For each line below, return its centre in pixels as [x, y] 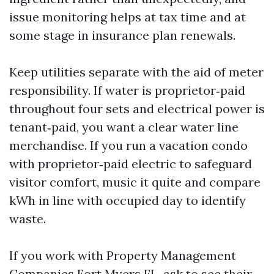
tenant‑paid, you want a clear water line [124, 127]
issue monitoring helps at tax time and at [128, 17]
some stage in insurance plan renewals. [122, 35]
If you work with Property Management [123, 255]
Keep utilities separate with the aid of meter [136, 72]
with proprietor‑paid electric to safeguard [131, 164]
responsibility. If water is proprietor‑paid [127, 90]
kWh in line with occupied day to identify [128, 200]
